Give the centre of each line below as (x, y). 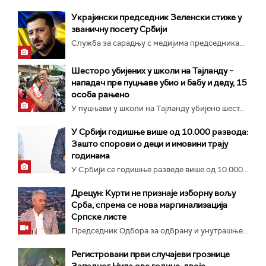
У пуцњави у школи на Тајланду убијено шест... (158, 108)
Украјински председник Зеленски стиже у (156, 17)
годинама (91, 156)
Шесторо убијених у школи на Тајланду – (152, 71)
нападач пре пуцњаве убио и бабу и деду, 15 (159, 83)
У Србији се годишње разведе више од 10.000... (160, 170)
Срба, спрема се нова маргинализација (149, 205)
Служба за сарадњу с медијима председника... (158, 43)
